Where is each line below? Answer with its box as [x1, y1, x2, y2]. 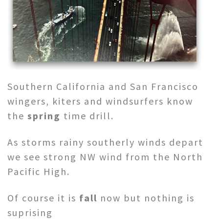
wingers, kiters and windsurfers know [7, 94, 193, 107]
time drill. [61, 109, 114, 122]
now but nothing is [97, 191, 195, 204]
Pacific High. [7, 165, 70, 177]
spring [27, 109, 61, 122]
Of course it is [7, 191, 79, 204]
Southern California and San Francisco [7, 80, 198, 92]
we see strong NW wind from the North [7, 150, 203, 163]
